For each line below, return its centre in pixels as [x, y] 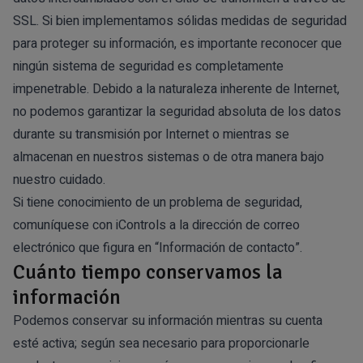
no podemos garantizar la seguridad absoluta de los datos [177, 111]
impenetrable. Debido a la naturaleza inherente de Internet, [176, 89]
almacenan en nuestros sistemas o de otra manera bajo [169, 157]
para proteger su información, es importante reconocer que [177, 43]
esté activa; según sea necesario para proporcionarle [161, 343]
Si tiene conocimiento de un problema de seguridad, [158, 202]
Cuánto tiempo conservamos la [148, 271]
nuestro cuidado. [59, 179]
